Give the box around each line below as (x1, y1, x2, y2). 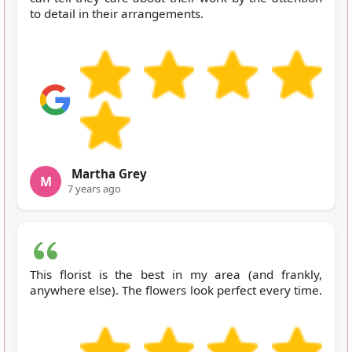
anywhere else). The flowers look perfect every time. (30, 281, 322, 298)
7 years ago (68, 181, 121, 196)
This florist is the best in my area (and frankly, (30, 266, 322, 282)
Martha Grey (71, 165, 147, 181)
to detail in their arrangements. (30, 5, 203, 21)
